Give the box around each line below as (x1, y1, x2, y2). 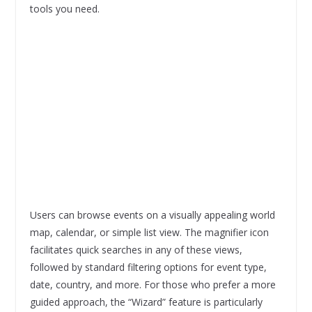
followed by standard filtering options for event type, (29, 260, 267, 274)
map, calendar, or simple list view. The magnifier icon (29, 225, 269, 239)
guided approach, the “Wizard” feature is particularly (29, 295, 263, 309)
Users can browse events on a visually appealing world (29, 208, 275, 221)
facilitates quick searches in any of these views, (29, 242, 242, 256)
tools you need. (29, 1, 100, 15)
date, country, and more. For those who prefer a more (29, 277, 276, 291)
